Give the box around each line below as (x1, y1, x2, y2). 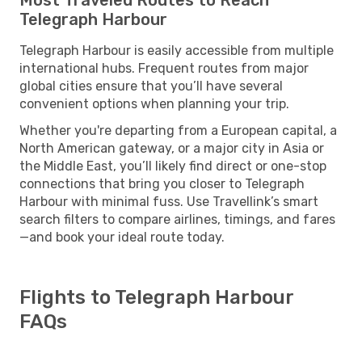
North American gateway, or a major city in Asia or (19, 140, 324, 156)
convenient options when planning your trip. (19, 95, 289, 112)
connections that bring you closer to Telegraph (19, 175, 305, 192)
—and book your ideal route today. (19, 229, 225, 245)
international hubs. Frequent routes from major (19, 60, 309, 76)
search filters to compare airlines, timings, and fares (19, 211, 335, 227)
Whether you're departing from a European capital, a (19, 122, 337, 138)
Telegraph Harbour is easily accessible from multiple (19, 42, 334, 58)
